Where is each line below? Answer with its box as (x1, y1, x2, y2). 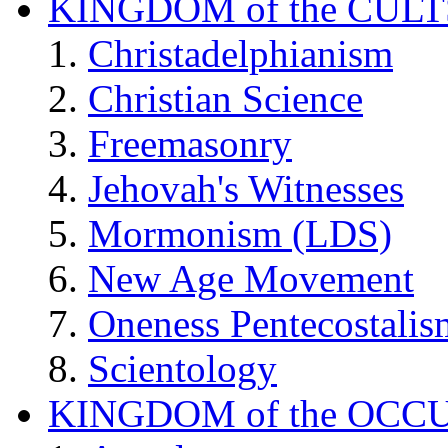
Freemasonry (88, 121, 292, 165)
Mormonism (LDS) (88, 211, 392, 255)
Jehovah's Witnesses (88, 166, 404, 210)
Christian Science (88, 76, 363, 120)
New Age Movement (88, 256, 414, 300)
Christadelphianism (88, 31, 393, 75)
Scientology (88, 346, 277, 390)
